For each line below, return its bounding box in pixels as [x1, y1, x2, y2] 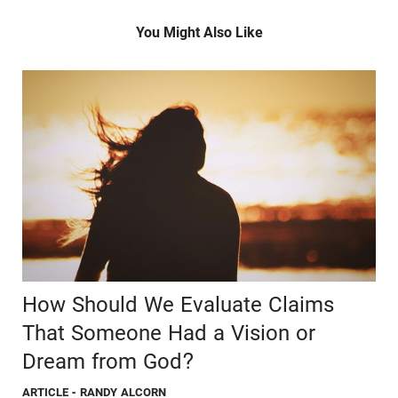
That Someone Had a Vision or [22, 321, 315, 346]
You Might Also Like [135, 23, 263, 41]
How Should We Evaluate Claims [22, 292, 334, 318]
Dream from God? [22, 349, 194, 375]
